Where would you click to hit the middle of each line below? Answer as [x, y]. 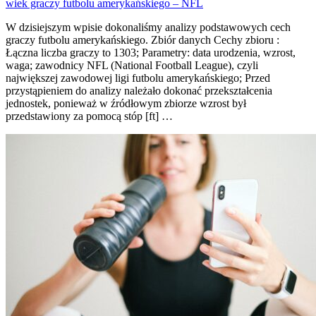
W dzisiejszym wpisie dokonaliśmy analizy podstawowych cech [148, 28]
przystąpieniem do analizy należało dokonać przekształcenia [139, 91]
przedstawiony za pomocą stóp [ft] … [89, 116]
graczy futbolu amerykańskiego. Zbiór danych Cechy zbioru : [142, 40]
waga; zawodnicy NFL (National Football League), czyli [132, 66]
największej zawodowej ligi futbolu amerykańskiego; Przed [138, 78]
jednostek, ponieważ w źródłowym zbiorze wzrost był [126, 104]
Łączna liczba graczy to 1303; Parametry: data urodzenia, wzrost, [151, 53]
